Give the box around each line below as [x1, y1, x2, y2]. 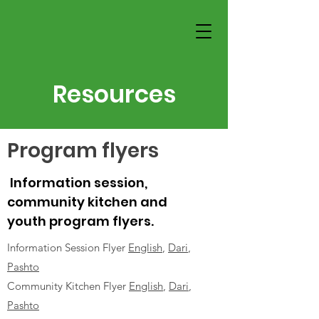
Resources [52, 78, 176, 111]
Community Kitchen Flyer [7, 279, 129, 293]
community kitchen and [7, 193, 167, 211]
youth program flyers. [7, 212, 154, 230]
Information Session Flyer [7, 241, 128, 254]
